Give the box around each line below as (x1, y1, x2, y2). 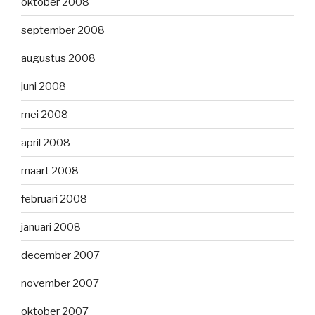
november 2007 (21, 276, 99, 290)
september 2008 (21, 23, 105, 37)
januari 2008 (21, 220, 81, 233)
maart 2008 (21, 164, 79, 177)
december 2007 (21, 248, 100, 262)
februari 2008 (21, 192, 87, 205)
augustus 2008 (21, 51, 96, 65)
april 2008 (21, 136, 70, 149)
